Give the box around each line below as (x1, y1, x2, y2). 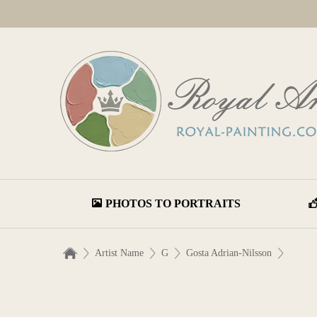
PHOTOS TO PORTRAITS (105, 197, 241, 209)
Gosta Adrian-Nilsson (186, 248, 272, 258)
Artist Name (95, 248, 144, 258)
